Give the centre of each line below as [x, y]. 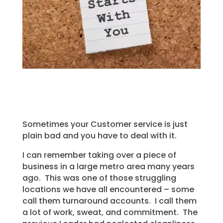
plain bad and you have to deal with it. [99, 135]
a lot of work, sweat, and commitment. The [110, 212]
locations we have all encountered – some [108, 189]
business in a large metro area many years [108, 166]
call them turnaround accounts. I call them [109, 201]
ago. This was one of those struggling [99, 178]
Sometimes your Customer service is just [105, 124]
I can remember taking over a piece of [99, 155]
